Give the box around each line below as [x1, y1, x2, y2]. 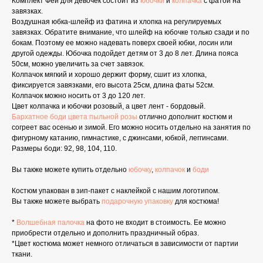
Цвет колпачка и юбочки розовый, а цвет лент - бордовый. [12, 102, 205, 111]
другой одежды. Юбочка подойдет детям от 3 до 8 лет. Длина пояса [12, 49, 238, 58]
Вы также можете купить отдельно [12, 166, 129, 174]
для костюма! [173, 197, 219, 206]
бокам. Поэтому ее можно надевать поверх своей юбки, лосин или [12, 39, 232, 48]
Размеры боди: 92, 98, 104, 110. [12, 144, 117, 153]
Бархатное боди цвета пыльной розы [12, 113, 137, 122]
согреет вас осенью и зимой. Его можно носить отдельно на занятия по [12, 123, 251, 132]
